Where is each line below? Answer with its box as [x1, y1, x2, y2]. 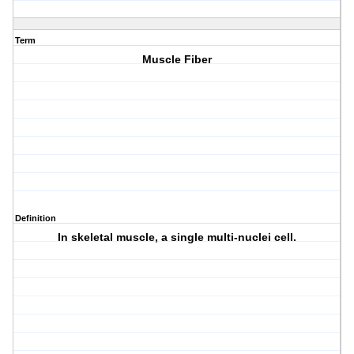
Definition [15, 213, 56, 224]
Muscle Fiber [142, 53, 213, 66]
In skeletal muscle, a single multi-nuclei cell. [58, 231, 297, 244]
